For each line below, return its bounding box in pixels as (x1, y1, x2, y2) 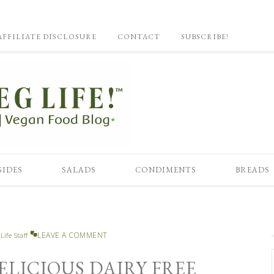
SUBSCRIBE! (181, 32, 229, 42)
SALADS (62, 165, 96, 175)
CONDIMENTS (135, 165, 196, 175)
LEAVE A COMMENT (37, 230, 108, 240)
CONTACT (117, 32, 160, 42)
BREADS (235, 165, 270, 175)
